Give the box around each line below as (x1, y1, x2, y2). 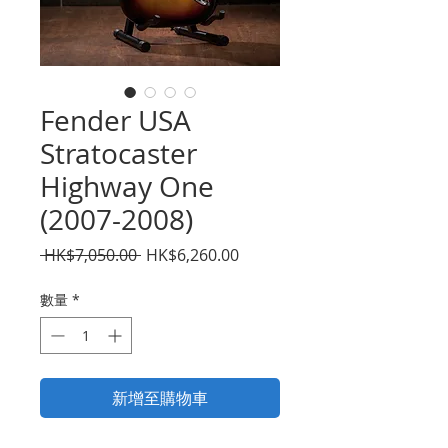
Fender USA (40, 102, 191, 139)
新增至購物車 (112, 387, 208, 409)
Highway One (40, 168, 214, 205)
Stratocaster (40, 135, 197, 172)
